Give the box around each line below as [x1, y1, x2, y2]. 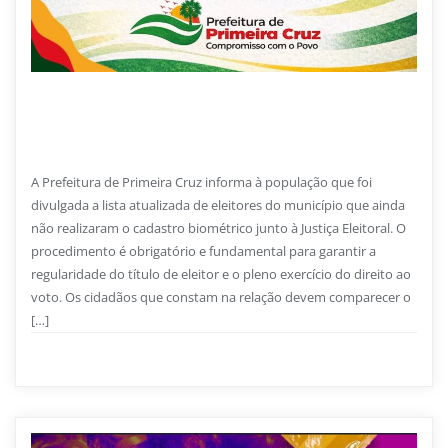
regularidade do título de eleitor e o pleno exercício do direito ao [31, 264, 411, 283]
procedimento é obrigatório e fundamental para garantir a [31, 241, 376, 260]
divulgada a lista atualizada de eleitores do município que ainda [31, 195, 405, 214]
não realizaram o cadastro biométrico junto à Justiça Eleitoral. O [31, 218, 406, 237]
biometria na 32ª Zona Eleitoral [31, 142, 249, 162]
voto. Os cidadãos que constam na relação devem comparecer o [31, 287, 411, 306]
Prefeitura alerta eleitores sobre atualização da [31, 125, 365, 145]
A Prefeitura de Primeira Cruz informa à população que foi [31, 172, 372, 191]
